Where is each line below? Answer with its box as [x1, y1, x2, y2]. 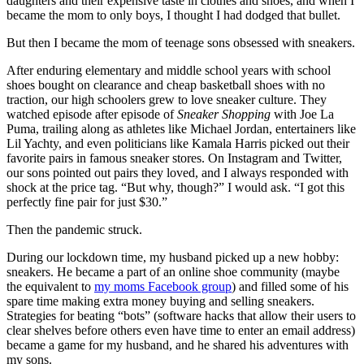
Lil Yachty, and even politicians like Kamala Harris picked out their [6, 136, 349, 151]
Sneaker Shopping [177, 107, 271, 122]
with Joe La [271, 107, 334, 122]
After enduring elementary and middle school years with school [6, 63, 331, 78]
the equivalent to [6, 279, 94, 294]
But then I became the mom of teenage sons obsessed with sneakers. [6, 36, 355, 50]
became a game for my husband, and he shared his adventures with [6, 338, 349, 353]
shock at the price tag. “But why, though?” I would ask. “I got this [6, 180, 344, 195]
